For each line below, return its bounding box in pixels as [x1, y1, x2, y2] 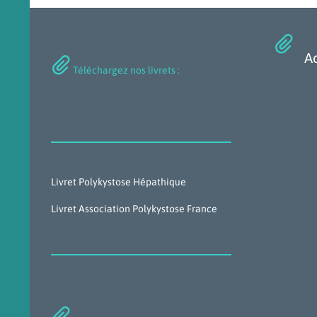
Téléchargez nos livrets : [71, 64, 180, 76]
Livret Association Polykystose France [51, 202, 217, 214]
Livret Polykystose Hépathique [51, 175, 186, 188]
